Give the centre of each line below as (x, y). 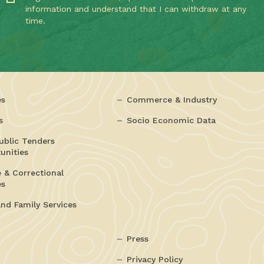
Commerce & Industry (171, 100)
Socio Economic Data (171, 120)
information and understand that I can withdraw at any (136, 9)
